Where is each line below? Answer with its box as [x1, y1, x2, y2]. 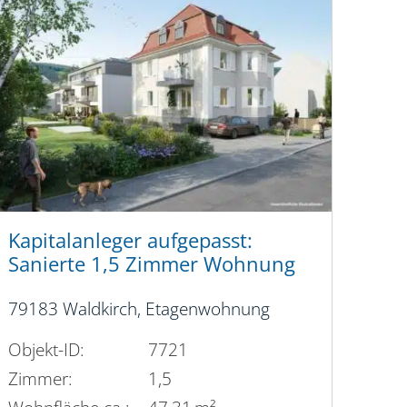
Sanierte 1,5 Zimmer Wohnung [7, 249, 295, 278]
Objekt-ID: [7, 337, 84, 362]
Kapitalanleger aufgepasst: [7, 225, 253, 254]
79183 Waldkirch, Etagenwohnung [7, 295, 270, 321]
